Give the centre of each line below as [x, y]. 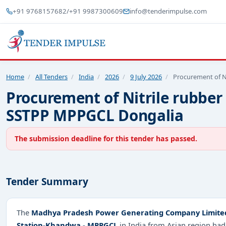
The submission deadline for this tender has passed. [106, 138]
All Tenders [51, 76]
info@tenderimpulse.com [168, 11]
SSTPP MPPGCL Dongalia [95, 115]
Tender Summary [47, 182]
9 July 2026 [146, 76]
